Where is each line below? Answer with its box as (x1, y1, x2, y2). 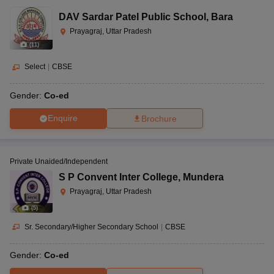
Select (24, 62, 45, 71)
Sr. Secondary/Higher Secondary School (24, 222, 158, 231)
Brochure (141, 113, 177, 124)
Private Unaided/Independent (10, 157, 108, 166)
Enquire (47, 113, 78, 123)
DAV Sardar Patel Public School (59, 11, 206, 22)
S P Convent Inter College (59, 171, 178, 182)
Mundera (183, 171, 224, 182)
